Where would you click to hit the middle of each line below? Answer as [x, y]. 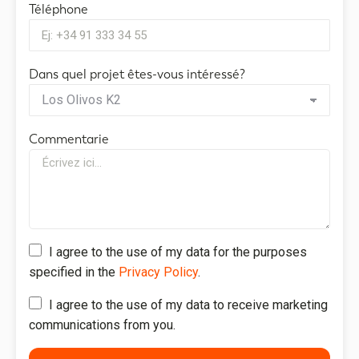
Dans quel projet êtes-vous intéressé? [137, 74]
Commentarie [69, 139]
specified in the [74, 272]
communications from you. [102, 325]
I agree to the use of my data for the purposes [178, 252]
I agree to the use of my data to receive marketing [188, 305]
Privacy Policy [158, 272]
